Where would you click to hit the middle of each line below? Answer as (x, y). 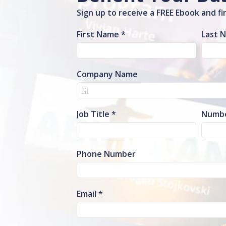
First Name (98, 34)
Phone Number (106, 154)
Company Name (107, 74)
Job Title (93, 114)
